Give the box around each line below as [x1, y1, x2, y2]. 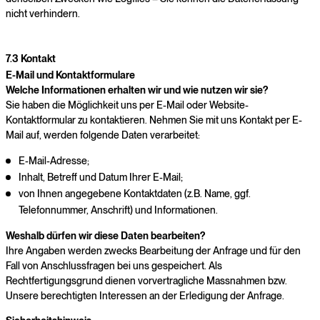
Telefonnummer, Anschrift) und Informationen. [18, 204, 218, 216]
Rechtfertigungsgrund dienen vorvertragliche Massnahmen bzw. [6, 275, 287, 287]
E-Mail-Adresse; [18, 155, 89, 167]
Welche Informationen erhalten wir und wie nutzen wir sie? [6, 84, 268, 96]
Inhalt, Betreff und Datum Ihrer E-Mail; [18, 171, 183, 184]
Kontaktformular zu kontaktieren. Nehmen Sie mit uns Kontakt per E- [6, 114, 302, 126]
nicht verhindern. [6, 7, 80, 19]
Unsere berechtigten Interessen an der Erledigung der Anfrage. [6, 290, 284, 302]
